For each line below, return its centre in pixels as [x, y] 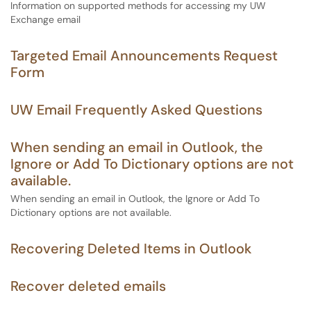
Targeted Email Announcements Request [144, 56]
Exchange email [45, 19]
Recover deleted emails [88, 286]
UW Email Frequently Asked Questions [136, 110]
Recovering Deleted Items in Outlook [131, 249]
